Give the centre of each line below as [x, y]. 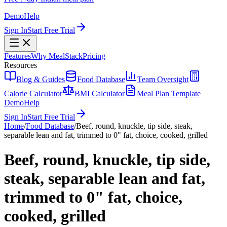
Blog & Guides [41, 79]
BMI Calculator [100, 93]
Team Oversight [163, 79]
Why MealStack [57, 56]
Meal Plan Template [169, 93]
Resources [21, 65]
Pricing [94, 56]
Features [17, 56]
